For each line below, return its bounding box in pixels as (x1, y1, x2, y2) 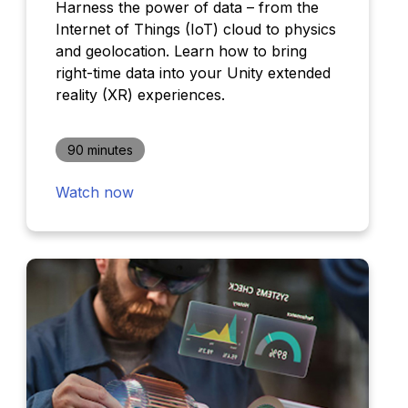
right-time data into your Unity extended (55, 64, 331, 83)
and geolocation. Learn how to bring (55, 42, 307, 61)
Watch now (55, 183, 134, 202)
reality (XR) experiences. (55, 86, 225, 105)
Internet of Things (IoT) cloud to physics (55, 20, 336, 39)
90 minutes (66, 142, 133, 158)
